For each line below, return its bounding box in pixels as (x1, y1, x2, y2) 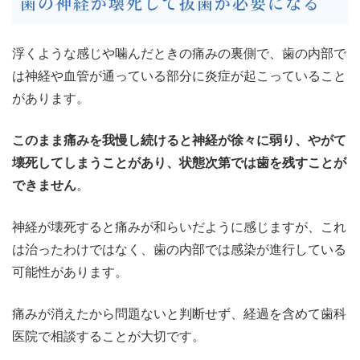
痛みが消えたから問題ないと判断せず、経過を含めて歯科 (12, 307, 346, 321)
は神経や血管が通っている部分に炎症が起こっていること (12, 69, 346, 84)
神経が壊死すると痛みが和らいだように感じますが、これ (12, 220, 346, 235)
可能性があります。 (12, 265, 128, 280)
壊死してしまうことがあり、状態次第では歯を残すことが (12, 156, 346, 170)
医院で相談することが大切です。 (12, 329, 205, 344)
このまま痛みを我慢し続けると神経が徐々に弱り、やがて (12, 133, 346, 148)
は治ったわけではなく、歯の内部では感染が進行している (12, 243, 346, 257)
